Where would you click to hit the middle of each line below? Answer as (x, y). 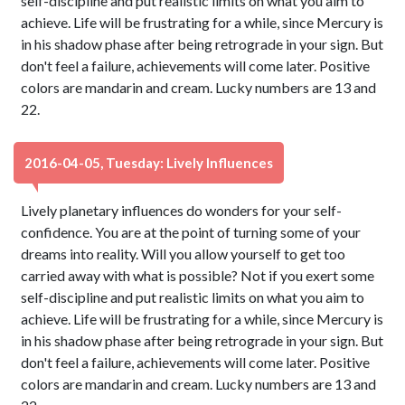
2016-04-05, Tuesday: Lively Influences (149, 163)
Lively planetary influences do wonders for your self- (182, 210)
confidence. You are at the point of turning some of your (191, 232)
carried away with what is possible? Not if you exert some (198, 275)
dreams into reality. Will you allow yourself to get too (184, 254)
